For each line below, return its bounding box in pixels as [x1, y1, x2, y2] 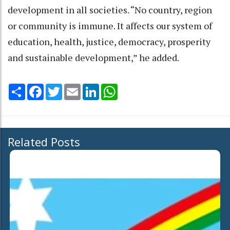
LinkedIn [99, 82, 128, 93]
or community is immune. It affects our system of [8, 19, 212, 32]
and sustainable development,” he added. [8, 51, 179, 64]
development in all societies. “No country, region [8, 3, 212, 16]
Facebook [44, 82, 78, 93]
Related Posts [8, 133, 80, 149]
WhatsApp [118, 82, 154, 93]
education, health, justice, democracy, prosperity [8, 35, 210, 48]
